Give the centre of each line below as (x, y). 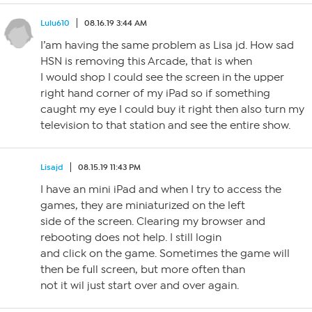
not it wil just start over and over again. (140, 286)
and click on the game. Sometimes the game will (165, 253)
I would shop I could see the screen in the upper (162, 77)
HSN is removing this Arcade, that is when (146, 61)
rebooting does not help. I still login (131, 237)
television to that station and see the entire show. (165, 125)
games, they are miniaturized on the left (143, 205)
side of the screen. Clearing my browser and (153, 221)
